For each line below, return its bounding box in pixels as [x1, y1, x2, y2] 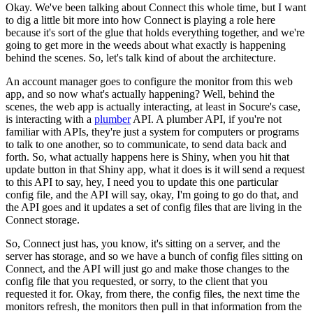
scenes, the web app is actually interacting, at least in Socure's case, [6, 100, 300, 112]
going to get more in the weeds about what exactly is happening [6, 38, 286, 51]
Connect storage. [6, 213, 80, 226]
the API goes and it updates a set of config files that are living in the [6, 201, 302, 213]
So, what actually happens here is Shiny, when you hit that [32, 150, 289, 163]
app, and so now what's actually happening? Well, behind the [6, 87, 275, 100]
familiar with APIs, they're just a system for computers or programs [6, 125, 299, 138]
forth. [6, 150, 29, 163]
